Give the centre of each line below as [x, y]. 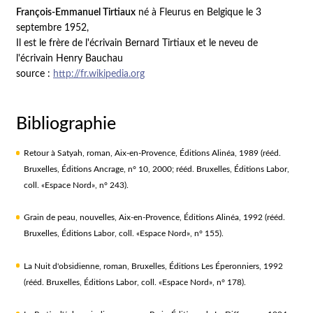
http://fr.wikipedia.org [99, 74]
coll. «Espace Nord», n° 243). [76, 185]
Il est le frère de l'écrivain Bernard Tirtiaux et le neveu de [137, 44]
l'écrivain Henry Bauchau [70, 59]
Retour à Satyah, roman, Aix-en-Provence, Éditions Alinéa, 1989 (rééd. [152, 153]
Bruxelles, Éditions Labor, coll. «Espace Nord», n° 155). [123, 234]
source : [35, 74]
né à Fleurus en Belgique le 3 [199, 13]
